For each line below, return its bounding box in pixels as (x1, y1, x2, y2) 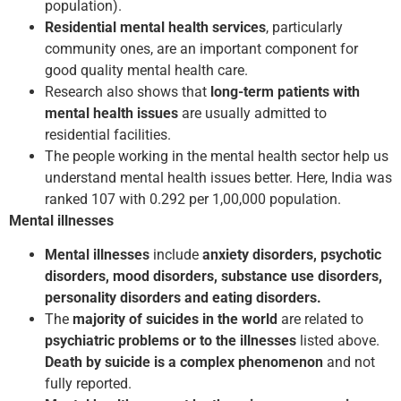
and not (323, 353, 375, 371)
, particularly (266, 18, 343, 36)
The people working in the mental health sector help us (45, 147, 388, 165)
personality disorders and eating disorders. (45, 288, 321, 306)
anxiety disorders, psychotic (202, 245, 381, 263)
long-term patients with (210, 82, 360, 100)
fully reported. (45, 374, 132, 392)
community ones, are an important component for (45, 39, 358, 57)
